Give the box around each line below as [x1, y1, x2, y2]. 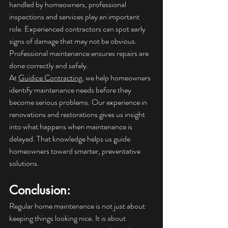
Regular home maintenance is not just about [9, 200, 147, 212]
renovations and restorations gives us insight [9, 108, 147, 121]
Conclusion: [9, 182, 73, 198]
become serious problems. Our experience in [9, 96, 149, 108]
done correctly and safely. [9, 60, 89, 72]
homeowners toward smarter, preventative [9, 145, 142, 157]
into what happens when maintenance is [9, 121, 134, 133]
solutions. [9, 157, 39, 169]
